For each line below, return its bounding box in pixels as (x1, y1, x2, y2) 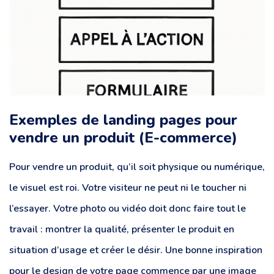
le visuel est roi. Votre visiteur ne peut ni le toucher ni (9, 181, 246, 195)
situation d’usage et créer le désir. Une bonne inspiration (9, 243, 262, 257)
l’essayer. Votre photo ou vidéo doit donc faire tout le (9, 202, 246, 216)
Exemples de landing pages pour (9, 110, 237, 130)
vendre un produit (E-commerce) (9, 128, 237, 148)
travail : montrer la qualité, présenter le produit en (9, 223, 234, 237)
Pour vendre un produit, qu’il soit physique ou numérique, (9, 160, 265, 174)
